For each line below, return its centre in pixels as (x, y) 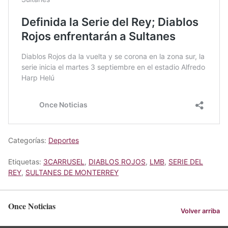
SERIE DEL (186, 161)
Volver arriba (200, 211)
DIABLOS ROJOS (117, 161)
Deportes (64, 140)
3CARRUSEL (64, 161)
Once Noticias (32, 206)
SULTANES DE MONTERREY (72, 172)
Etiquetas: (26, 161)
